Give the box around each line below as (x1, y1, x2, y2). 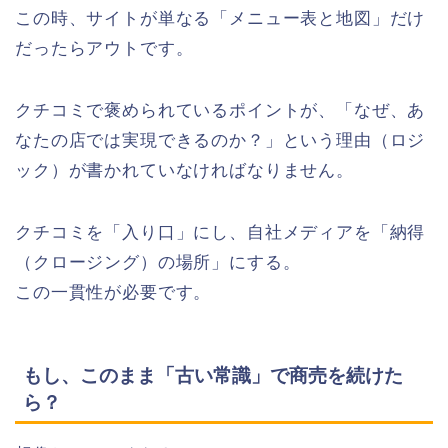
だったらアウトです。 (15, 38, 194, 58)
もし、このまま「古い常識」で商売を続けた (23, 365, 403, 387)
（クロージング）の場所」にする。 (15, 252, 301, 272)
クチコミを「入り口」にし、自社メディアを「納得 (15, 222, 426, 242)
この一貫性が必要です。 (15, 282, 212, 302)
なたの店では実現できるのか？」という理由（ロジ (15, 130, 426, 150)
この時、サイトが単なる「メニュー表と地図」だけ (15, 8, 426, 28)
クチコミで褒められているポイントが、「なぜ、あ (15, 100, 426, 120)
